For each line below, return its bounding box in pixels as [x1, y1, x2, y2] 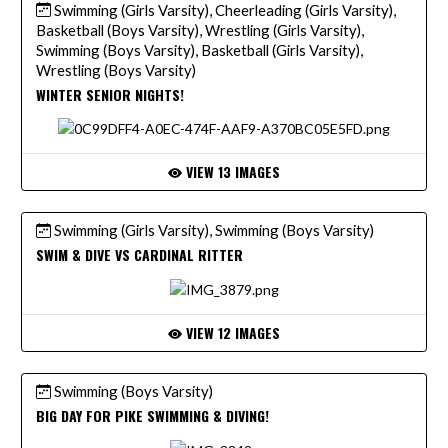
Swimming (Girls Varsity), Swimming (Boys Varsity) [51, 221, 374, 240]
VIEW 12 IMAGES [182, 322, 280, 344]
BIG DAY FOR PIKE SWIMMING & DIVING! [36, 405, 269, 427]
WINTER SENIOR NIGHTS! [36, 83, 184, 105]
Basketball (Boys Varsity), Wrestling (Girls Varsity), [36, 20, 364, 39]
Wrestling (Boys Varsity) [36, 60, 196, 79]
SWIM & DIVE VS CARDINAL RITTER [36, 244, 243, 266]
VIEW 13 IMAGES [182, 161, 280, 183]
